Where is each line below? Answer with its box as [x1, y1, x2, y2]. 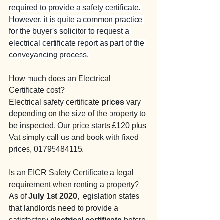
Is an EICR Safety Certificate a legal [9, 168, 136, 177]
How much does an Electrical [9, 74, 112, 82]
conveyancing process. [9, 51, 89, 59]
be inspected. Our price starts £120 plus [9, 121, 148, 130]
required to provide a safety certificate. [9, 3, 142, 12]
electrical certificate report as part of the [9, 39, 146, 47]
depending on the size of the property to [9, 110, 148, 118]
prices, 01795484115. [9, 145, 84, 153]
